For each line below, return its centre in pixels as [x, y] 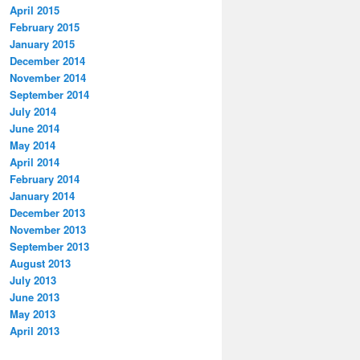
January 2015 [42, 44]
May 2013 [33, 314]
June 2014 [35, 129]
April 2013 [35, 331]
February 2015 [45, 27]
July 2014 [33, 112]
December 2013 [47, 213]
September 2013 [49, 247]
